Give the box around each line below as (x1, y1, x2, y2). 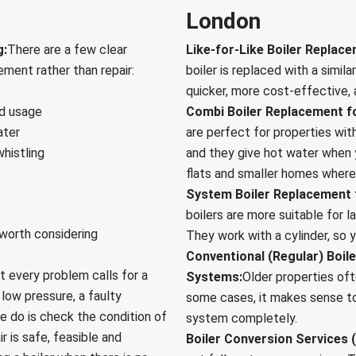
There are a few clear (7, 42, 128, 58)
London (186, 8, 261, 35)
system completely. (186, 311, 297, 327)
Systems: (186, 269, 242, 285)
